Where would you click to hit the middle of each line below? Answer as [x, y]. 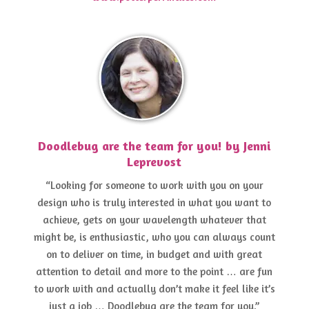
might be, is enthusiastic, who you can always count [154, 237]
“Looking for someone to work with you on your [154, 186]
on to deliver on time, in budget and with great [154, 255]
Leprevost [154, 162]
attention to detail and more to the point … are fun [154, 272]
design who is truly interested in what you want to [154, 203]
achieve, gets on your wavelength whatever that [154, 220]
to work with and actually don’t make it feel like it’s [154, 289]
